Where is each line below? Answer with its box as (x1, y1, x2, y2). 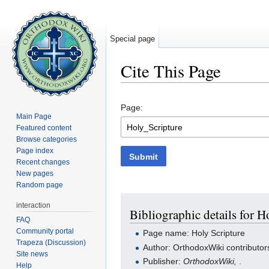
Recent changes (16, 157, 70, 166)
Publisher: (143, 256, 184, 267)
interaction (16, 201, 51, 210)
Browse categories (16, 134, 77, 144)
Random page (16, 180, 64, 189)
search (200, 82, 226, 92)
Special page (110, 34, 156, 43)
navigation (156, 82, 195, 92)
